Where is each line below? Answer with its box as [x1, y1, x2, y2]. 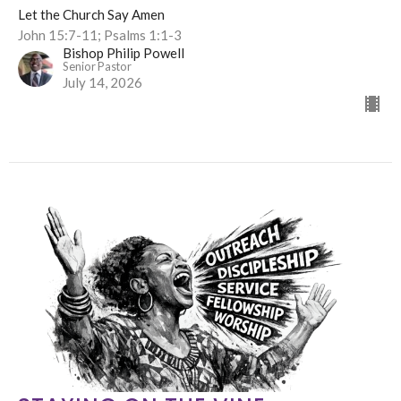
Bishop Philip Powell [63, 44, 184, 61]
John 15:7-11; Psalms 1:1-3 [18, 26, 182, 43]
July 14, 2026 [63, 73, 142, 90]
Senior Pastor [63, 58, 132, 73]
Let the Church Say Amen [18, 5, 165, 22]
